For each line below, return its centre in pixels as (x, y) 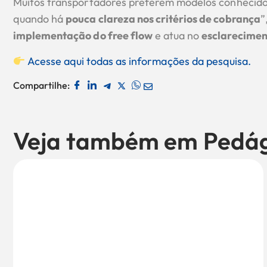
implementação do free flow (83, 36)
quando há (40, 19)
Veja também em (108, 140)
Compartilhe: (42, 85)
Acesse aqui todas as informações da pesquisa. (139, 61)
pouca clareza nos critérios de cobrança (163, 19)
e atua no (177, 36)
